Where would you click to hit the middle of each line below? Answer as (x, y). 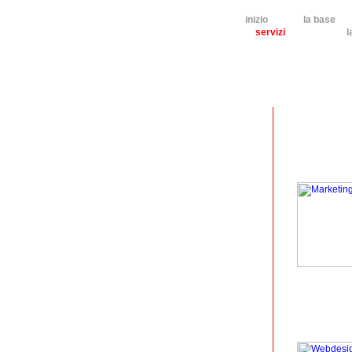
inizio (256, 20)
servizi (270, 32)
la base (319, 20)
